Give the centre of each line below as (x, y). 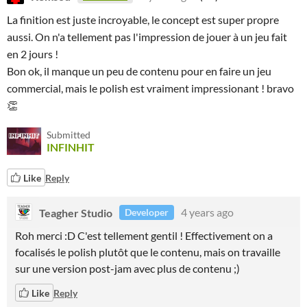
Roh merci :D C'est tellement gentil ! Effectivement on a (144, 235)
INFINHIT (71, 147)
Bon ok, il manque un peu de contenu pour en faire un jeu (139, 71)
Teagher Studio (76, 212)
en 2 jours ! (33, 54)
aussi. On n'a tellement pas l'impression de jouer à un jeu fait (147, 37)
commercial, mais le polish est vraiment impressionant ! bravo (150, 88)
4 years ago (207, 212)
